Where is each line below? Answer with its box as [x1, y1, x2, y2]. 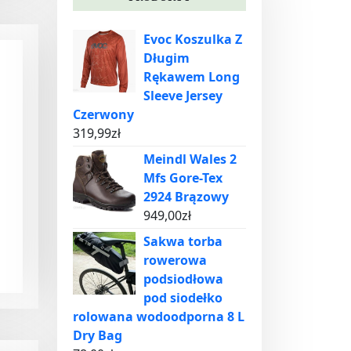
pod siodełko [143, 289, 223, 306]
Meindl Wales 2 [143, 150, 237, 168]
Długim [143, 49, 190, 67]
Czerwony [73, 106, 134, 123]
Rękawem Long [143, 68, 240, 85]
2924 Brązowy [143, 188, 229, 205]
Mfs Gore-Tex [143, 169, 223, 186]
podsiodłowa [143, 270, 223, 288]
